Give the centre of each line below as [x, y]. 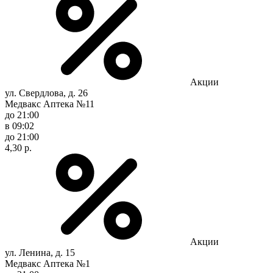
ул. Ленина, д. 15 [40, 252]
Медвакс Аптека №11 [50, 104]
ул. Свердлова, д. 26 [46, 93]
